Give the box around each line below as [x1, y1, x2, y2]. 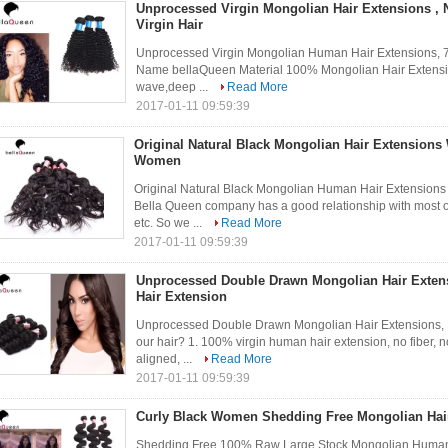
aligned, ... [136, 352, 195, 366]
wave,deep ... [136, 80, 211, 94]
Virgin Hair [136, 17, 203, 32]
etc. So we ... [134, 216, 205, 230]
